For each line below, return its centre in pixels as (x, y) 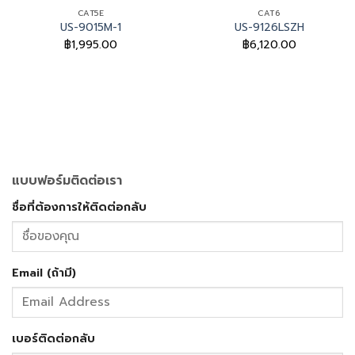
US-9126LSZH (269, 28)
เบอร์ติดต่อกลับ (53, 339)
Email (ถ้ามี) (44, 273)
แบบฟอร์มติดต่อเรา (67, 181)
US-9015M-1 (91, 28)
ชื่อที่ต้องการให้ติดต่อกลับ (79, 207)
